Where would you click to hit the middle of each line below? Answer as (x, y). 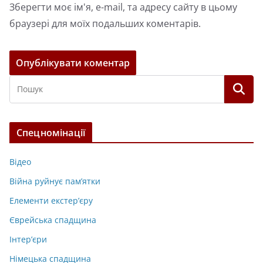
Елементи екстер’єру (51, 201)
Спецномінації (51, 133)
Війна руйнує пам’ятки (55, 181)
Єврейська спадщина (53, 220)
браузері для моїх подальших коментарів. (105, 24)
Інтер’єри (28, 240)
